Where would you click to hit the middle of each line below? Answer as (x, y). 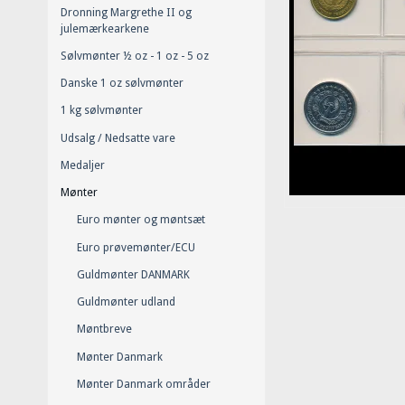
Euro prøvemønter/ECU (136, 247)
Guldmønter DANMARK (133, 274)
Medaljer (83, 165)
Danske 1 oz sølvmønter (122, 84)
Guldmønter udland (126, 302)
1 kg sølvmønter (102, 111)
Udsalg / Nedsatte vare (118, 138)
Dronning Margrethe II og (126, 12)
